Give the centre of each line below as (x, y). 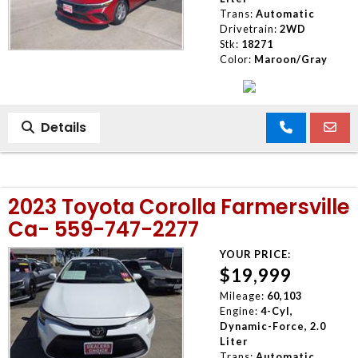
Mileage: (242, 295)
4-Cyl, (276, 310)
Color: (235, 59)
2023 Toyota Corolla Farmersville (179, 207)
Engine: (239, 310)
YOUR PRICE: (255, 254)
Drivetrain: (248, 28)
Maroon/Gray (290, 59)
